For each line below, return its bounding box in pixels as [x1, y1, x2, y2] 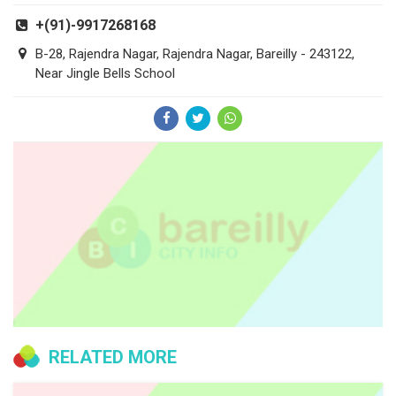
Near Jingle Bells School [35, 65, 175, 82]
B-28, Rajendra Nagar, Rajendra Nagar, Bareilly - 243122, [35, 46, 354, 63]
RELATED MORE [49, 346, 177, 369]
